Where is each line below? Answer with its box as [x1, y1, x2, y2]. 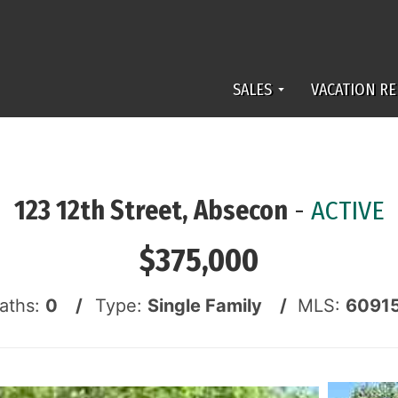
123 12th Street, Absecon [13, 195, 288, 227]
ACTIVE [310, 195, 385, 227]
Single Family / [147, 295, 287, 316]
